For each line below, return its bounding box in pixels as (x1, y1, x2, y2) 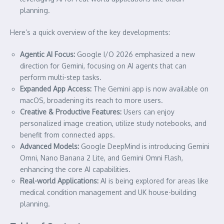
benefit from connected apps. (20, 130, 115, 139)
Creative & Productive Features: (20, 107, 121, 116)
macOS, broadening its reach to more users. (20, 95, 163, 104)
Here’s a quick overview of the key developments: (10, 27, 170, 36)
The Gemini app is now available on (91, 84, 208, 93)
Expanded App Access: (20, 84, 91, 93)
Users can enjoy (121, 107, 174, 116)
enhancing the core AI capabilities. (20, 164, 130, 173)
